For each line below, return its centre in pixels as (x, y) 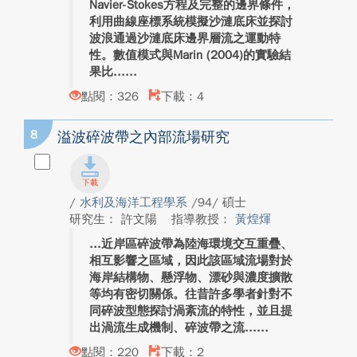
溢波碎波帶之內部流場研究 (143, 137)
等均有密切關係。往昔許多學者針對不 (191, 294)
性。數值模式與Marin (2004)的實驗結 (190, 55)
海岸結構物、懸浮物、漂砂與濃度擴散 (191, 277)
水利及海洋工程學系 (135, 202)
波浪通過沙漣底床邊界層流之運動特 (185, 38)
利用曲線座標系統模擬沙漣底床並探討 (191, 22)
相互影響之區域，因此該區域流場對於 (191, 261)
